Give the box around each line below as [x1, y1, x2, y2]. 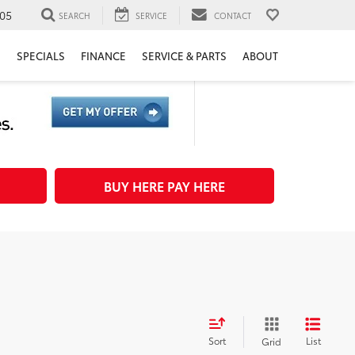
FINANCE [81, 48, 126, 63]
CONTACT [214, 9, 251, 21]
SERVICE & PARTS [142, 48, 227, 63]
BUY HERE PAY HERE [103, 177, 225, 195]
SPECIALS [17, 48, 65, 63]
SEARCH [59, 9, 90, 21]
